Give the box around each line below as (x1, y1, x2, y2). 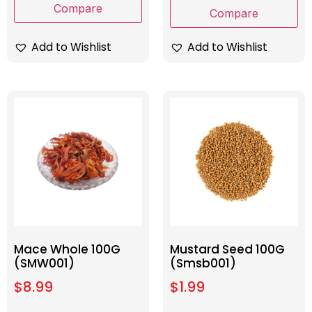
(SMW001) (14, 255, 75, 272)
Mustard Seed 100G (170, 241, 285, 258)
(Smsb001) (170, 255, 236, 272)
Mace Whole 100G (14, 241, 120, 258)
